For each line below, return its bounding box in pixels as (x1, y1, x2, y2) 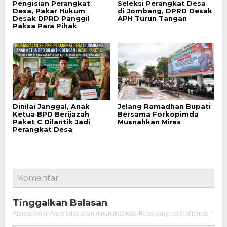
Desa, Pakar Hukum (13, 6, 85, 15)
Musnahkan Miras (117, 117, 181, 126)
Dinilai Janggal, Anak (13, 102, 90, 110)
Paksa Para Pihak (13, 21, 77, 30)
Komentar (18, 173, 59, 183)
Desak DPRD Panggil (13, 14, 90, 22)
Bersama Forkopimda (117, 109, 199, 118)
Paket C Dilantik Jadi (13, 117, 90, 126)
